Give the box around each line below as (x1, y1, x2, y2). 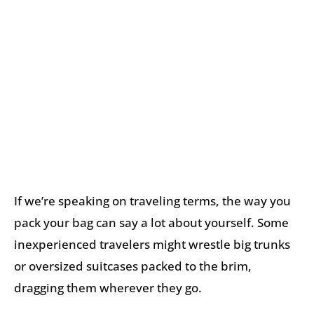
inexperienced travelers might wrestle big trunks (14, 236, 290, 253)
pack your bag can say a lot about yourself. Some (14, 214, 289, 231)
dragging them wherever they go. (14, 280, 202, 296)
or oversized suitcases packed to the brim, (14, 258, 252, 275)
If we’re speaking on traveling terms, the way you (14, 193, 291, 210)
